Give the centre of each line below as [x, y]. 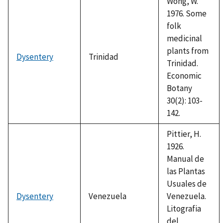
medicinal [184, 38]
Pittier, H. [184, 134]
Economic [184, 75]
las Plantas [186, 171]
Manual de [185, 159]
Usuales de [187, 183]
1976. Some [187, 13]
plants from [188, 51]
